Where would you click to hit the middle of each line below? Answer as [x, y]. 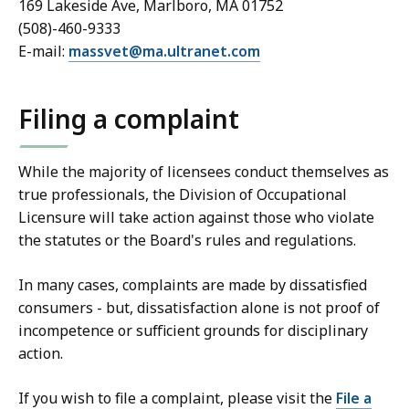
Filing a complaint [129, 119]
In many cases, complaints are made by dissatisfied [193, 285]
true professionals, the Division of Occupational [183, 195]
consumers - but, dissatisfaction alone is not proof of [199, 308]
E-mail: [43, 52]
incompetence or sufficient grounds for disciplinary [193, 331]
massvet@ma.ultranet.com [164, 52]
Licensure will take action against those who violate [196, 218]
